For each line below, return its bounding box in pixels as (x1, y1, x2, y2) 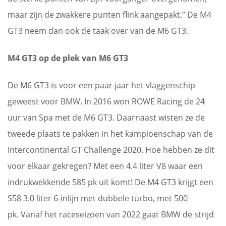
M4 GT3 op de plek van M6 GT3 (8, 52, 128, 64)
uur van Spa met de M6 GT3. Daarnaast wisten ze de (8, 112, 205, 123)
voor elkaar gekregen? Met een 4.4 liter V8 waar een (8, 160, 203, 172)
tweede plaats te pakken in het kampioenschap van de (8, 128, 213, 139)
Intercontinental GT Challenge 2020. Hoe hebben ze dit (8, 144, 214, 155)
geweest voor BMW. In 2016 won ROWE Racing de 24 (8, 96, 205, 107)
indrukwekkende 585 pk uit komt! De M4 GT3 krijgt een (8, 177, 213, 188)
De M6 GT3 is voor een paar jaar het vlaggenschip (8, 80, 195, 91)
